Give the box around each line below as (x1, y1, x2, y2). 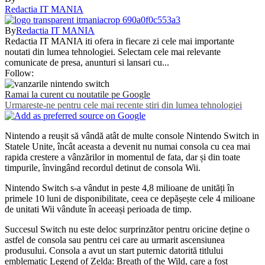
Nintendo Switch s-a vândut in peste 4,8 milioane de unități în (5, 182, 234, 193)
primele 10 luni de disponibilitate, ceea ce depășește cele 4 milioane (5, 193, 255, 203)
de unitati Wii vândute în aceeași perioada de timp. (5, 203, 192, 214)
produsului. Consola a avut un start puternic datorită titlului (5, 245, 223, 256)
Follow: (5, 67, 34, 78)
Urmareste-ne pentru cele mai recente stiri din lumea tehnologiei (5, 99, 242, 110)
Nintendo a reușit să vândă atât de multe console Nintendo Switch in (5, 130, 259, 141)
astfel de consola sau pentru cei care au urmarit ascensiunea (5, 234, 225, 245)
